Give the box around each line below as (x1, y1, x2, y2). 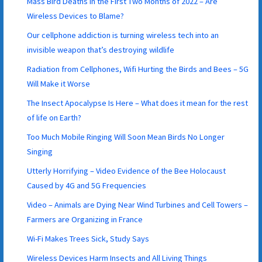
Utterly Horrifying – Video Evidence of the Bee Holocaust (27, 165, 226, 176)
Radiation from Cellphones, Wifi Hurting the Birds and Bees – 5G (27, 63, 249, 74)
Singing (27, 146, 53, 157)
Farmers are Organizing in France (27, 213, 143, 225)
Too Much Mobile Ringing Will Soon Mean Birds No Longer (27, 131, 225, 142)
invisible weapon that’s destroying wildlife (27, 44, 175, 55)
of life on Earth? (27, 112, 82, 123)
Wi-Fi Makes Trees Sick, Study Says (27, 233, 150, 244)
